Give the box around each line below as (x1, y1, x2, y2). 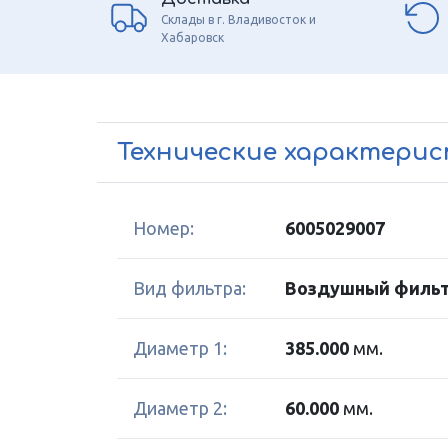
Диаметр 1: (133, 338, 227, 358)
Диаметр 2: (133, 398, 227, 418)
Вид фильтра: (133, 278, 246, 298)
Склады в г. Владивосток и (161, 12, 316, 26)
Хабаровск (161, 30, 224, 44)
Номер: (133, 218, 194, 238)
